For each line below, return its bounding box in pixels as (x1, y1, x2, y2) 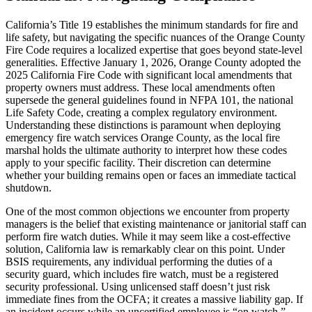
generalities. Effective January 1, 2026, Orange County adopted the (6, 56, 301, 68)
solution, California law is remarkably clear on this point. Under (6, 242, 285, 255)
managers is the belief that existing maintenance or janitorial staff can (6, 217, 306, 230)
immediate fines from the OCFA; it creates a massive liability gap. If (6, 292, 303, 305)
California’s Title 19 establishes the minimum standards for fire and (6, 18, 298, 31)
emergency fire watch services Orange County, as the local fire (6, 131, 280, 143)
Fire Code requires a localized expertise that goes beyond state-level (6, 43, 302, 56)
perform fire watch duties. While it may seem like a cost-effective (6, 230, 290, 242)
